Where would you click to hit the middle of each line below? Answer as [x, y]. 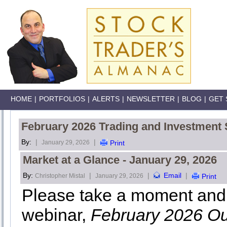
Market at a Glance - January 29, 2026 [120, 160]
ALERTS [106, 99]
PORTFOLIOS [62, 99]
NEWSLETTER [151, 99]
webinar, [56, 215]
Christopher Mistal [60, 176]
